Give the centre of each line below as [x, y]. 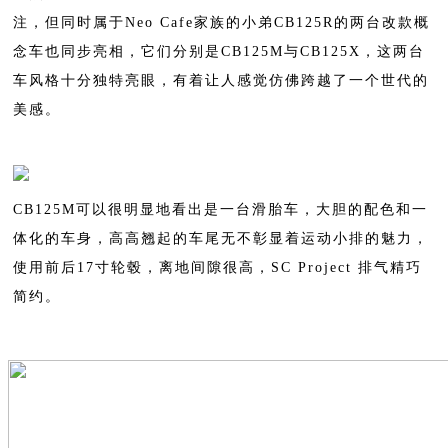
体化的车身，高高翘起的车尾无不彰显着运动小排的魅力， [221, 238]
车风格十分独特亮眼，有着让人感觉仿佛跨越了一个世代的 [221, 80]
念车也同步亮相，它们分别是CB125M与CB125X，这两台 [219, 51]
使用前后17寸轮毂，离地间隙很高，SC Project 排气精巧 [217, 267]
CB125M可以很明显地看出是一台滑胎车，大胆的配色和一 [220, 209]
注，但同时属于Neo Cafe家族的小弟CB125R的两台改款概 [221, 22]
